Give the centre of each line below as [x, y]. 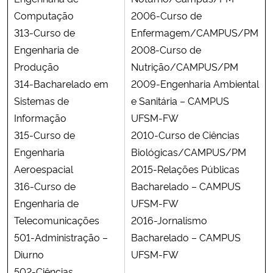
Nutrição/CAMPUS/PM [185, 66]
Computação [44, 15]
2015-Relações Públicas [185, 168]
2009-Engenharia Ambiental [195, 83]
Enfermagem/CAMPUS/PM [195, 32]
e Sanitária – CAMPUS [180, 100]
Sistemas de [41, 100]
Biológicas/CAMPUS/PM [189, 151]
